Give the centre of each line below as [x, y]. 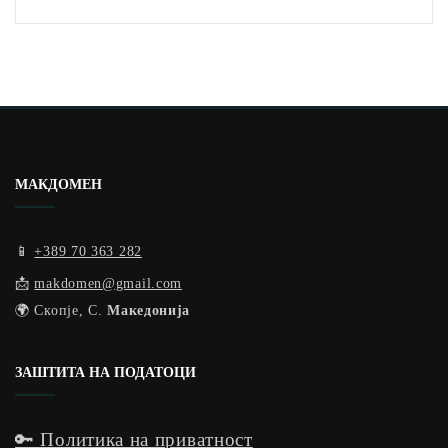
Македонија [149, 310]
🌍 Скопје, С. [61, 310]
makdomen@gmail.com [108, 283]
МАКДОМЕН [58, 183]
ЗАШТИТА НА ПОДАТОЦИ [105, 371]
